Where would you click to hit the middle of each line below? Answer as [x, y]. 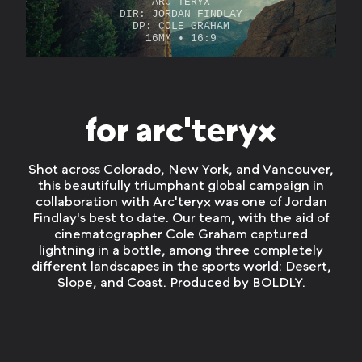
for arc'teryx [181, 129]
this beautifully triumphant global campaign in [181, 185]
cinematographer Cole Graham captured [181, 234]
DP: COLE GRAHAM [181, 27]
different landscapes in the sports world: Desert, [181, 266]
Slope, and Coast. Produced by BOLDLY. [181, 282]
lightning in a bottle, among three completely [181, 250]
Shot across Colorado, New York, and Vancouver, [181, 169]
